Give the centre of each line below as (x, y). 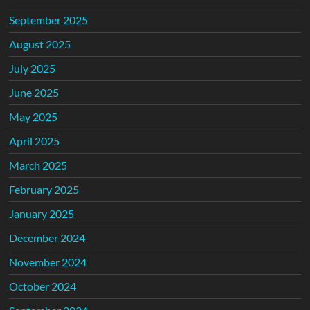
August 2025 (40, 44)
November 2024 (48, 262)
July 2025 (33, 68)
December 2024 (47, 237)
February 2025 (44, 189)
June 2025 (34, 92)
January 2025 (42, 213)
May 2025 (34, 116)
